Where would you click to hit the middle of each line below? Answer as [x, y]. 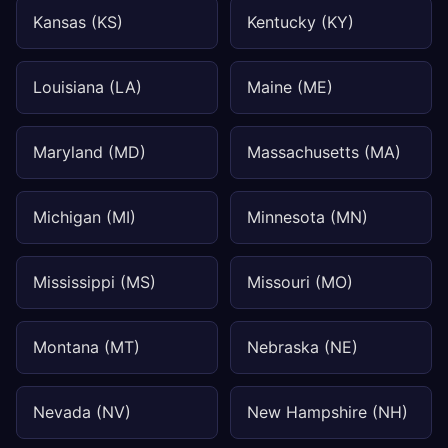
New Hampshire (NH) [327, 412]
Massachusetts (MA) [324, 152]
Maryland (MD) [89, 152]
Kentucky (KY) [300, 22]
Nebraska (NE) [302, 347]
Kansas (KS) [78, 22]
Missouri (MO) [300, 282]
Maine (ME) [290, 87]
